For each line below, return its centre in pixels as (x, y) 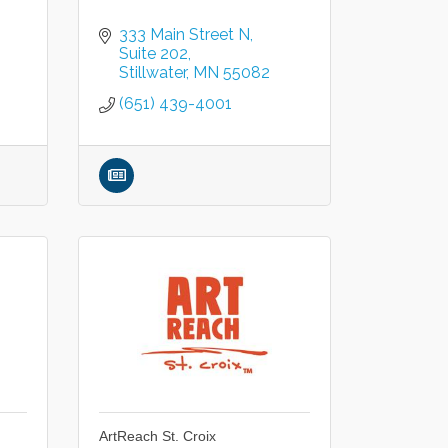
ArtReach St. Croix (158, 436)
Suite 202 (154, 53)
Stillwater (153, 72)
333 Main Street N (185, 34)
